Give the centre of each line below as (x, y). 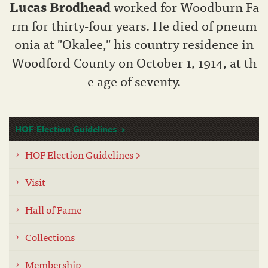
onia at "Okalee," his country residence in (134, 44)
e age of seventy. (134, 81)
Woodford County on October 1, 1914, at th (134, 62)
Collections (50, 237)
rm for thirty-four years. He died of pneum (134, 25)
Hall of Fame (53, 209)
